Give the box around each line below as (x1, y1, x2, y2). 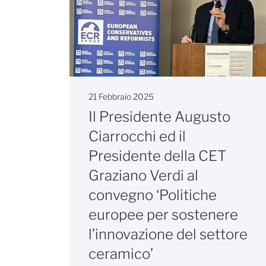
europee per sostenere (88, 206, 238, 224)
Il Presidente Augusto (88, 108, 230, 126)
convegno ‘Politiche (88, 186, 217, 204)
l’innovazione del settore (88, 226, 248, 243)
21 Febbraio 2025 (88, 91, 154, 102)
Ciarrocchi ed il (88, 128, 186, 145)
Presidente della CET (88, 147, 226, 165)
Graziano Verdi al (88, 167, 198, 185)
